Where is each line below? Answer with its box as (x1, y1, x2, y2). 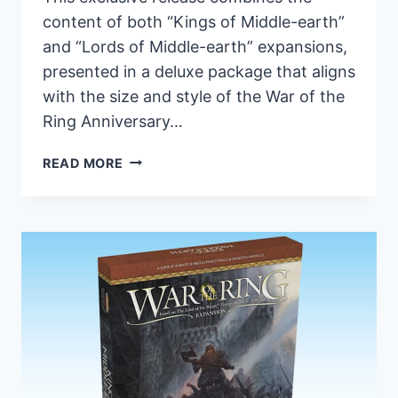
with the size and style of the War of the (43, 86, 345, 106)
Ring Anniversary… (43, 111, 183, 131)
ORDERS (122, 376, 177, 392)
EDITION (122, 233, 179, 249)
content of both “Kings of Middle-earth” (43, 12, 345, 31)
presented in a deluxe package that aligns (43, 61, 355, 81)
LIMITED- (122, 212, 186, 228)
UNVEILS (122, 192, 183, 208)
